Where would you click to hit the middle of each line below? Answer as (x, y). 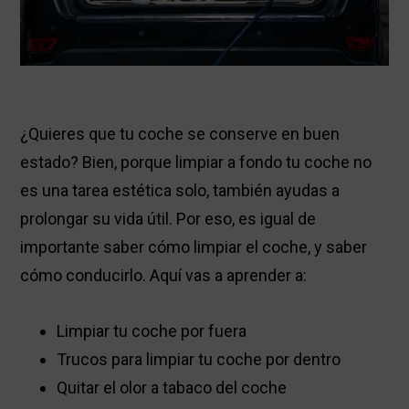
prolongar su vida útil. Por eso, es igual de (168, 219)
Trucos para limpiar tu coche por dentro (199, 360)
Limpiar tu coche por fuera (152, 331)
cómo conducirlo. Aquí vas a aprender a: (164, 276)
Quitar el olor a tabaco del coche (172, 388)
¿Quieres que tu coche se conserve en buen (180, 134)
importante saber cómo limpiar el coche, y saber (194, 247)
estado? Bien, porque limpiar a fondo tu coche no (196, 163)
